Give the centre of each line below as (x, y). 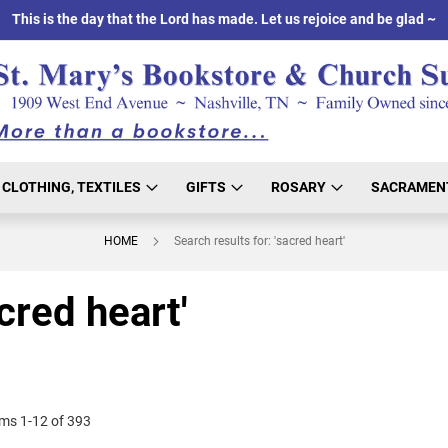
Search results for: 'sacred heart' (259, 240)
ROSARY (298, 186)
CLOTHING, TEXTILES (71, 186)
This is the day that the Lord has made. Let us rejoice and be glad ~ (224, 19)
